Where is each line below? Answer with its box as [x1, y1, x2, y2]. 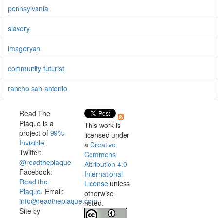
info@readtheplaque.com [19, 196, 97, 206]
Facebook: [19, 167, 52, 177]
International [84, 169, 123, 179]
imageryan [8, 43, 40, 54]
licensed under [84, 130, 129, 140]
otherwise [84, 188, 114, 199]
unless [109, 179, 130, 189]
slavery [8, 23, 30, 34]
